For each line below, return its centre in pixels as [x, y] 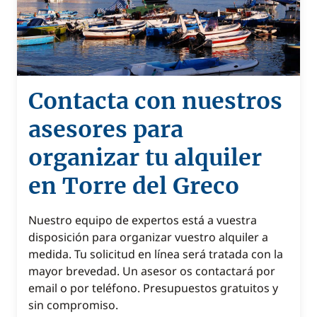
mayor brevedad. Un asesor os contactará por [152, 271]
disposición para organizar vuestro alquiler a [148, 237]
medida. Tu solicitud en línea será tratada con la [156, 254]
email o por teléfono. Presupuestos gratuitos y [153, 288]
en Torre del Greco [134, 186]
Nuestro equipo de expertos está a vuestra [143, 220]
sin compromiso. [73, 305]
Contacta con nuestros [155, 101]
